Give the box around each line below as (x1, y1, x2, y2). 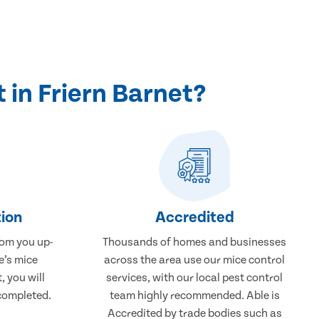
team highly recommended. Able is (109, 288, 280, 302)
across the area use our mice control (104, 253, 286, 266)
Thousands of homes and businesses (103, 235, 287, 249)
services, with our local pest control (106, 271, 283, 284)
